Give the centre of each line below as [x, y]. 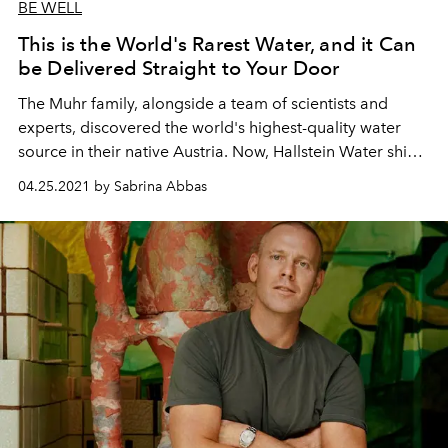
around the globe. [83, 199]
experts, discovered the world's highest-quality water [209, 127]
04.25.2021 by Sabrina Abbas [112, 186]
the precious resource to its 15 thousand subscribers [207, 175]
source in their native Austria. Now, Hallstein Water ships [221, 151]
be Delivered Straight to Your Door [179, 68]
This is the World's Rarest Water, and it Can [217, 44]
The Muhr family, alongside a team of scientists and [203, 103]
